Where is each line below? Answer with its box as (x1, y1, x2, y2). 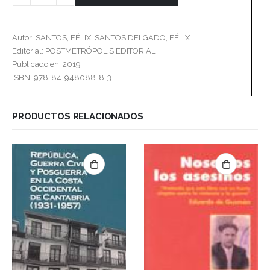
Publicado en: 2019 (12, 60, 81, 69)
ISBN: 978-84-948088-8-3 (12, 73, 111, 83)
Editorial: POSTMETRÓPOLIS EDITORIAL (12, 46, 155, 56)
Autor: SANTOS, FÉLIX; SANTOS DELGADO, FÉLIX (12, 33, 190, 43)
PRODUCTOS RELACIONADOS (12, 110, 143, 121)
